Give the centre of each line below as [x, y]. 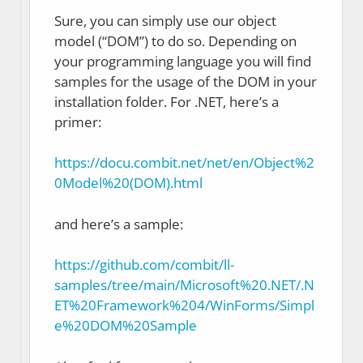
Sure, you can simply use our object [165, 20]
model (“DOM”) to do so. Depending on [175, 41]
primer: [78, 122]
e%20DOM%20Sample [126, 326]
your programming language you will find [183, 61]
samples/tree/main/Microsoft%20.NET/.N [184, 285]
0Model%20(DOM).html [128, 183]
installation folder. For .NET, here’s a [167, 101]
